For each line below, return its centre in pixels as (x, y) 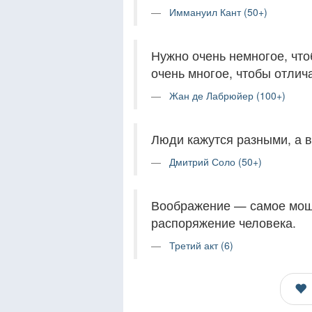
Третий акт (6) (201, 245)
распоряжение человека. (224, 223)
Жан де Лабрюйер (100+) (227, 96)
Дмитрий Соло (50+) (216, 162)
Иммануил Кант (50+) (218, 12)
